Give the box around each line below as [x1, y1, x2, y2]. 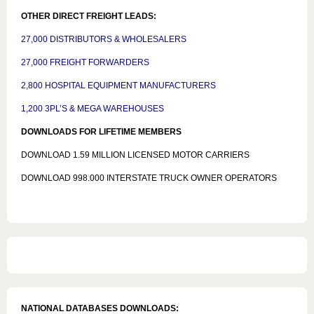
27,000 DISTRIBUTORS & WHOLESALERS [21, 34, 186, 44]
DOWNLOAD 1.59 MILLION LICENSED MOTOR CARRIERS [21, 150, 250, 160]
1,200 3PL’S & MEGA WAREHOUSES [21, 104, 164, 114]
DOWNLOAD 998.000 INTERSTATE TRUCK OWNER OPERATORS [21, 173, 277, 183]
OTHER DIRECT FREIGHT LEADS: [21, 11, 156, 21]
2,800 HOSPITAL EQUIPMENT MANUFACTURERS [21, 81, 216, 90]
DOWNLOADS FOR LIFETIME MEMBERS [21, 127, 182, 137]
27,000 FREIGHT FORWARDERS [21, 57, 149, 67]
